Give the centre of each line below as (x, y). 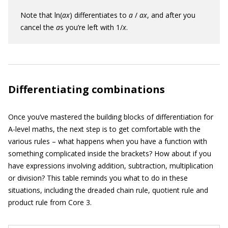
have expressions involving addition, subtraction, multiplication (111, 165)
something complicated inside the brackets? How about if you (110, 153)
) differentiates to (99, 15)
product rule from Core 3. (50, 202)
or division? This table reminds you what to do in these (98, 178)
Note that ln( (41, 15)
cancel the (38, 27)
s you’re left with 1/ (91, 27)
